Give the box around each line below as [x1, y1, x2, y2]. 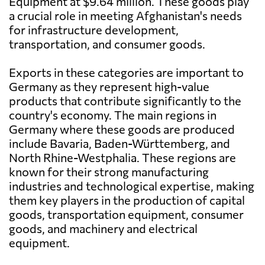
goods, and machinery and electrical [9, 221, 198, 236]
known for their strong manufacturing [9, 164, 209, 179]
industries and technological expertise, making [9, 179, 254, 193]
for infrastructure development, [9, 22, 179, 37]
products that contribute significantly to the [9, 93, 241, 108]
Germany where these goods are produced [9, 122, 235, 137]
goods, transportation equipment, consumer [9, 207, 244, 222]
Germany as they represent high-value [9, 79, 209, 94]
